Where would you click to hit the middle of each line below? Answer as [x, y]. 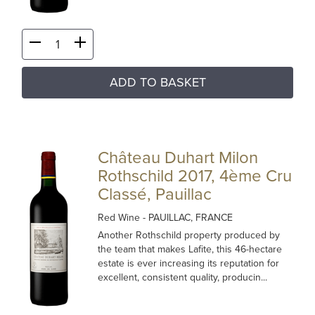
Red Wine [121, 218]
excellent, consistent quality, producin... [183, 277]
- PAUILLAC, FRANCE [188, 218]
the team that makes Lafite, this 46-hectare [190, 249]
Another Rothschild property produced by [189, 235]
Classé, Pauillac [155, 194]
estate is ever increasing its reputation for [189, 263]
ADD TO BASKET [157, 82]
